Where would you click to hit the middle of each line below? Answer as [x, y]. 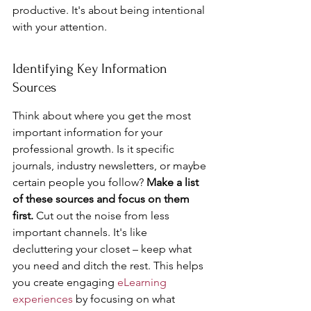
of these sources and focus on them [102, 199]
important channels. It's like [81, 232]
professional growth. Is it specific [95, 149]
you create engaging [65, 282]
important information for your [89, 132]
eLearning [143, 282]
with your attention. [60, 27]
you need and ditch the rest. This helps [109, 266]
